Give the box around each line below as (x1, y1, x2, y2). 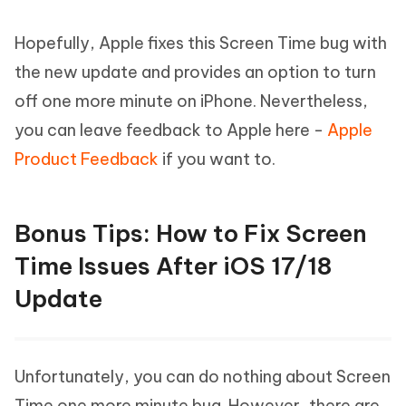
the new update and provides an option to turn (14, 62, 376, 82)
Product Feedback (14, 149, 159, 169)
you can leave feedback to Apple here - (14, 120, 327, 140)
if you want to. (159, 149, 275, 169)
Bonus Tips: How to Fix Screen (14, 218, 367, 248)
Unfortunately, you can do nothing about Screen (14, 366, 391, 387)
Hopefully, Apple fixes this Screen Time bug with (14, 33, 387, 53)
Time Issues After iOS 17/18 (14, 251, 332, 281)
